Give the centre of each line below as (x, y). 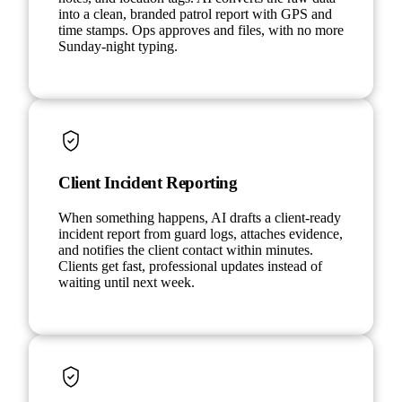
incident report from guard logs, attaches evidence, (201, 234)
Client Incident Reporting (148, 183)
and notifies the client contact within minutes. (186, 250)
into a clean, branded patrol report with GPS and (195, 13)
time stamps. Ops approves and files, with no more (201, 30)
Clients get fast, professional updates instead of (190, 267)
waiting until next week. (127, 283)
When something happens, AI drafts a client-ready (200, 218)
